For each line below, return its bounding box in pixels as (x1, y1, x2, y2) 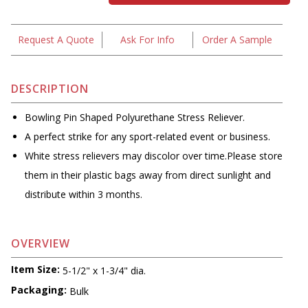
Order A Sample (201, 33, 272, 47)
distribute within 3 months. (25, 188, 142, 201)
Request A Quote (18, 33, 95, 47)
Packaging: (11, 283, 67, 296)
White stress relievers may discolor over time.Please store (25, 149, 283, 163)
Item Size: (11, 262, 60, 276)
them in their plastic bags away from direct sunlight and (25, 168, 271, 182)
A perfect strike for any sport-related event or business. (25, 130, 270, 144)
